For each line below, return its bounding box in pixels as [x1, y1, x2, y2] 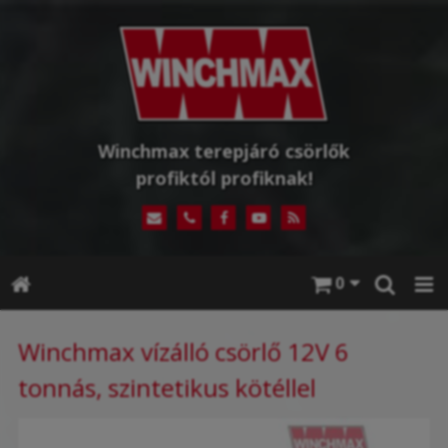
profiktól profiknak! [135, 165, 313, 190]
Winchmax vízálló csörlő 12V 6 [18, 335, 349, 369]
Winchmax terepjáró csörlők [98, 138, 350, 163]
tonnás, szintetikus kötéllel [18, 371, 316, 405]
